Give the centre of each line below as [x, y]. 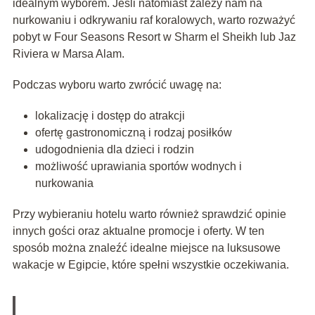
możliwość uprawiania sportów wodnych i [138, 167]
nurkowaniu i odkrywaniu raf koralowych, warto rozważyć [154, 20]
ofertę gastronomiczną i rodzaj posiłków [133, 133]
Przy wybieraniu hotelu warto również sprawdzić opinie [149, 214]
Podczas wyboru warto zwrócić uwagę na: [117, 85]
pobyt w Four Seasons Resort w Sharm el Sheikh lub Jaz [154, 37]
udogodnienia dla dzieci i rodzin [114, 150]
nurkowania [64, 184]
